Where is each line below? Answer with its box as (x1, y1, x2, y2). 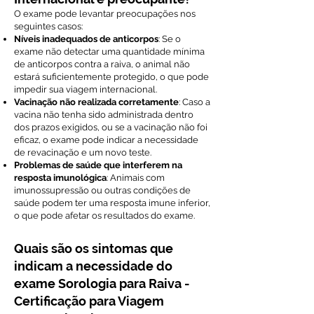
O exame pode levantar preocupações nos (14, 8, 196, 19)
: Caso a (179, 97, 210, 107)
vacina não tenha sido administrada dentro (14, 109, 193, 120)
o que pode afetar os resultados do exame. (14, 210, 195, 221)
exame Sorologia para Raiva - (14, 276, 190, 291)
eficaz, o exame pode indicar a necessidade (14, 135, 198, 145)
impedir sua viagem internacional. (14, 84, 157, 95)
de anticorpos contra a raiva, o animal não (14, 59, 190, 69)
